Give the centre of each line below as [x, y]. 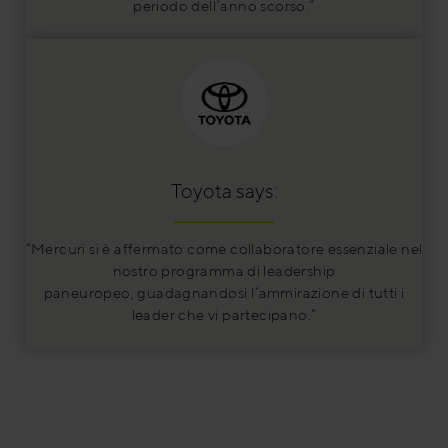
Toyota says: [224, 191]
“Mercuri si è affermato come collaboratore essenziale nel [224, 249]
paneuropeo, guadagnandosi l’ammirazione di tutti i [224, 293]
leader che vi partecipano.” [224, 315]
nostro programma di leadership [224, 271]
